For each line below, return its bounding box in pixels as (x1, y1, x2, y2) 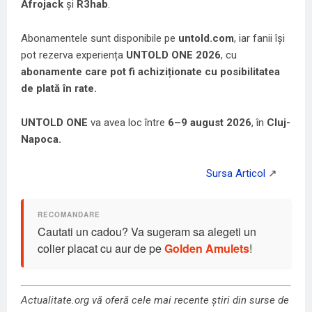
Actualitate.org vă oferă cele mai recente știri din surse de (21, 293, 289, 306)
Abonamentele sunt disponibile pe (21, 32, 178, 45)
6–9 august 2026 (168, 116, 251, 130)
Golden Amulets (164, 240, 249, 257)
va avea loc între (88, 116, 168, 130)
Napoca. (21, 133, 61, 146)
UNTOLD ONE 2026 (126, 49, 221, 62)
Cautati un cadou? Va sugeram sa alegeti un (38, 224, 256, 240)
